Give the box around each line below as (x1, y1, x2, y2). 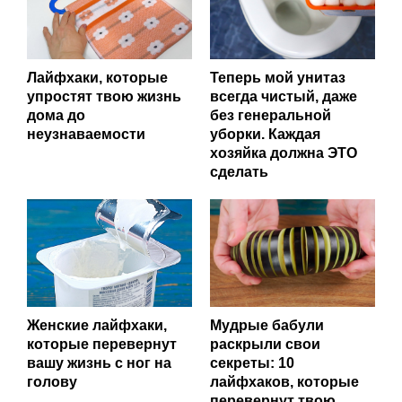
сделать (210, 163, 268, 179)
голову (27, 373, 77, 389)
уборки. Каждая (210, 126, 320, 142)
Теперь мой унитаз (210, 69, 345, 85)
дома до (27, 107, 85, 123)
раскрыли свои (210, 336, 320, 352)
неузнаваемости (27, 126, 145, 142)
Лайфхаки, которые (27, 69, 168, 85)
